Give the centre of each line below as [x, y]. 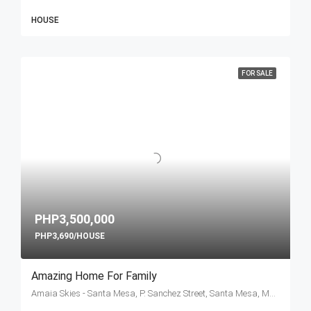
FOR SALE [257, 74]
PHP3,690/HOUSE [70, 236]
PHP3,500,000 [75, 219]
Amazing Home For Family [94, 276]
